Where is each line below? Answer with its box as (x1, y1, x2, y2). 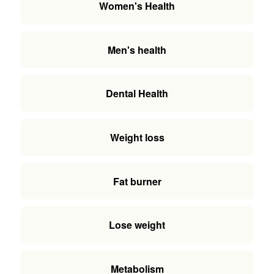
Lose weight (109, 218, 165, 232)
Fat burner (113, 174, 161, 188)
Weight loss (109, 130, 165, 144)
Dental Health (106, 86, 168, 101)
